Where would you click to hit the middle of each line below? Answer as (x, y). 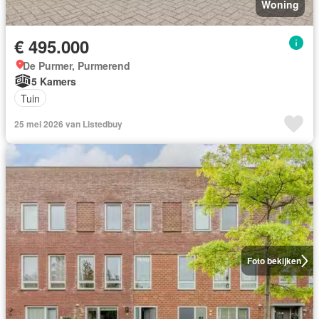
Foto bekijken (274, 261)
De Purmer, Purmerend (77, 66)
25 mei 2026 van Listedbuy (68, 124)
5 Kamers (54, 81)
